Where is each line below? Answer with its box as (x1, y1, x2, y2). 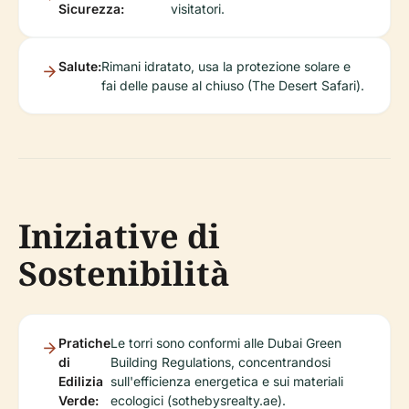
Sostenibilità (18, 250, 230, 296)
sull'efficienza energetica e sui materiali (110, 372, 343, 389)
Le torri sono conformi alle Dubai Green (110, 334, 341, 351)
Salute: (58, 58, 101, 74)
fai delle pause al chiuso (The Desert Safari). (101, 77, 364, 93)
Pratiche (58, 334, 110, 351)
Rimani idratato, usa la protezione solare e (101, 58, 351, 74)
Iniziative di (18, 213, 220, 258)
